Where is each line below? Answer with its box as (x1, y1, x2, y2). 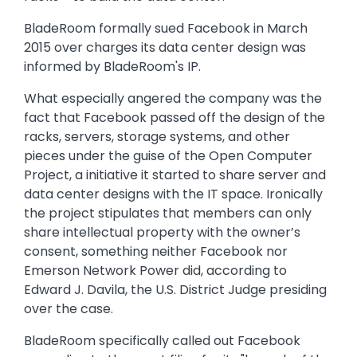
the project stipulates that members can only (24, 204, 312, 223)
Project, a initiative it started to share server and (24, 166, 326, 185)
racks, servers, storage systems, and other (24, 127, 290, 147)
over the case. (24, 300, 113, 319)
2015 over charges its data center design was (24, 38, 306, 57)
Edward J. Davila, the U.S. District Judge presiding (24, 280, 327, 300)
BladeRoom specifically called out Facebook (24, 331, 300, 351)
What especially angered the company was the (24, 89, 322, 108)
